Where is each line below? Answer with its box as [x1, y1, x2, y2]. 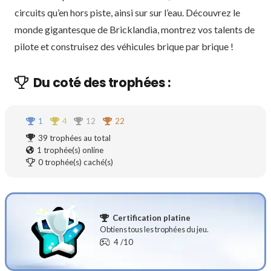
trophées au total [48, 133, 111, 143]
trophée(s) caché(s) [43, 157, 114, 168]
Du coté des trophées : [33, 74, 171, 92]
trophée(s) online [42, 145, 104, 155]
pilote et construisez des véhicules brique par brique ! [15, 41, 233, 53]
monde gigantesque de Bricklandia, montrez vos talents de [15, 24, 255, 36]
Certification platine [112, 212, 191, 223]
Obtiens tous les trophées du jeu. [100, 224, 209, 234]
